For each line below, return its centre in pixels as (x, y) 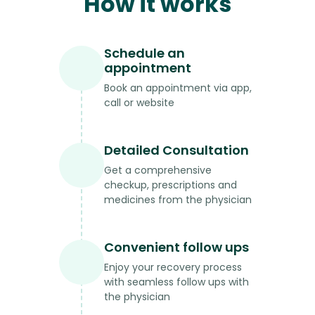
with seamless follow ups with (176, 282)
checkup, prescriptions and (171, 185)
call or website (139, 103)
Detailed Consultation (176, 150)
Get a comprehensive (158, 171)
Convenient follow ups (176, 247)
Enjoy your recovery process (173, 268)
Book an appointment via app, (178, 88)
